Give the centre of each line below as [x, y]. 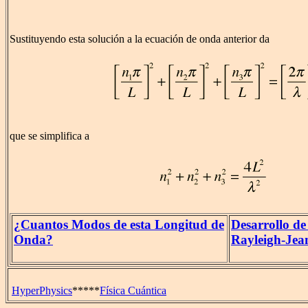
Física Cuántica [133, 290]
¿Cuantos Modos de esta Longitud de [119, 225]
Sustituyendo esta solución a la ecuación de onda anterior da [140, 39]
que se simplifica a [49, 136]
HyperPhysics [42, 290]
